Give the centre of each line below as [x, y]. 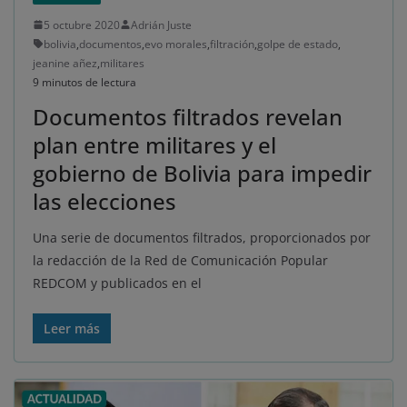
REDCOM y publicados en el [117, 283]
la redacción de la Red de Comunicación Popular [180, 260]
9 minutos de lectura [84, 82]
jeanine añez [65, 63]
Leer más [72, 328]
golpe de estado [298, 44]
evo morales [176, 44]
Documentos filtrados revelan [188, 116]
